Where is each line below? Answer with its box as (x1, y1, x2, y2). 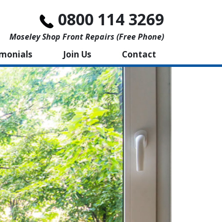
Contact (122, 48, 156, 60)
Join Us (63, 48, 91, 60)
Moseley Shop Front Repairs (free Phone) (9, 31, 164, 42)
